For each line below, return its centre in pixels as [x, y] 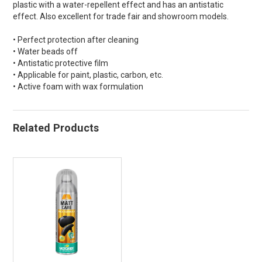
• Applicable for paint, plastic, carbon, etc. [88, 75]
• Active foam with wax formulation [78, 87]
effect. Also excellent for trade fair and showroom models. [121, 16]
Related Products [56, 128]
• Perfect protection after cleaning [76, 40]
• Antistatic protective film [61, 63]
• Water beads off [46, 51]
